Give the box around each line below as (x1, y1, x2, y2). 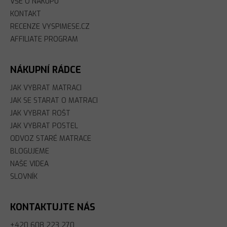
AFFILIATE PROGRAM (10, 34, 78, 44)
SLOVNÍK (10, 172, 37, 181)
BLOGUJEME (10, 146, 49, 156)
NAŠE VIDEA (10, 159, 49, 169)
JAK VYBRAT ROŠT (10, 108, 70, 118)
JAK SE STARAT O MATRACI (10, 96, 98, 105)
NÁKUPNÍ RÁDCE (10, 64, 81, 76)
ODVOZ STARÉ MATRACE (10, 134, 91, 143)
